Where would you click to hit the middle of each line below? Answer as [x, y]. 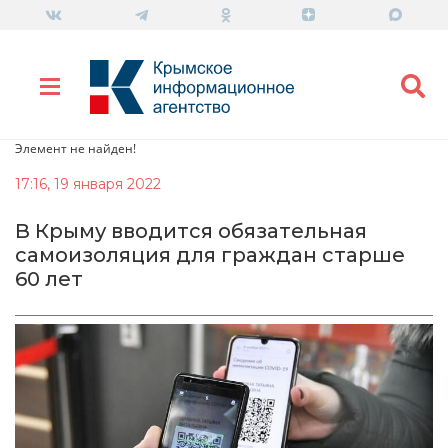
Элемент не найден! [75, 148]
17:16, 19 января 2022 [88, 183]
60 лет [49, 278]
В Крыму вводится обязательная [191, 230]
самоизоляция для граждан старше [210, 254]
